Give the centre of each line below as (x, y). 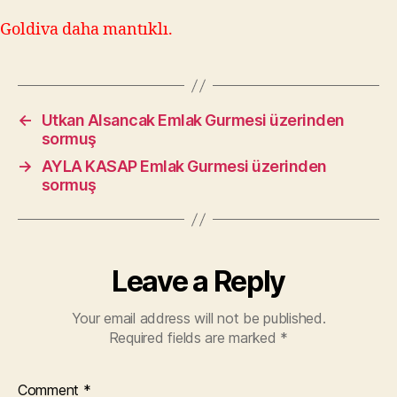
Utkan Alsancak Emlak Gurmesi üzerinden (193, 120)
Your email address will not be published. (198, 318)
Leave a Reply (198, 281)
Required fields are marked (195, 338)
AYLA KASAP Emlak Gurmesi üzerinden (184, 166)
